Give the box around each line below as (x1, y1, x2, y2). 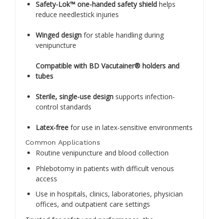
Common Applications (25, 138, 100, 147)
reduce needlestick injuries (36, 9, 119, 19)
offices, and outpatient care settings (36, 199, 150, 209)
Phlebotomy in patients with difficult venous (36, 163, 174, 173)
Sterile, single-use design (36, 91, 113, 101)
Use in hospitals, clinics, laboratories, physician (36, 189, 183, 199)
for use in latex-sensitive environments (68, 122, 193, 132)
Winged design (36, 30, 82, 40)
